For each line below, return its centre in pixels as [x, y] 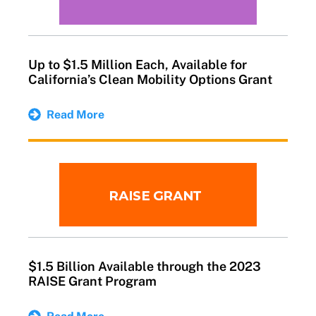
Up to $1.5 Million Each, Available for [138, 64]
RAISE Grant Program [92, 281]
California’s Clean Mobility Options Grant [150, 79]
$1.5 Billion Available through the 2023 [145, 266]
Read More [75, 114]
